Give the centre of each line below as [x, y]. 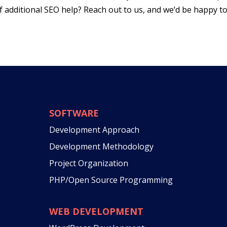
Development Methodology [101, 147]
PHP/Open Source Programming [111, 180]
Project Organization [88, 163]
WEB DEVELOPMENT [96, 212]
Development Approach [94, 130]
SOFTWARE [74, 113]
